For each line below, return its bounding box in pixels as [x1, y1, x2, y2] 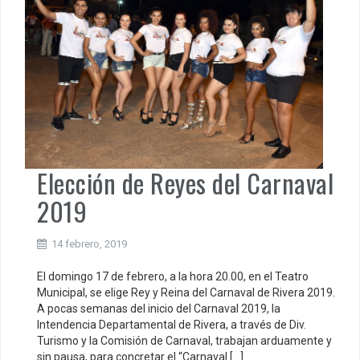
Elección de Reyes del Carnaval [37, 163, 333, 202]
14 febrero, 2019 [51, 237, 127, 250]
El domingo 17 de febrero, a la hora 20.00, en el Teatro [37, 269, 309, 283]
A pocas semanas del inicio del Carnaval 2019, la [37, 301, 280, 315]
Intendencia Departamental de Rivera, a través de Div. [37, 317, 306, 331]
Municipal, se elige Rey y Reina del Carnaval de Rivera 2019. [37, 285, 335, 299]
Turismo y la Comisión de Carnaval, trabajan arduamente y [37, 333, 332, 347]
